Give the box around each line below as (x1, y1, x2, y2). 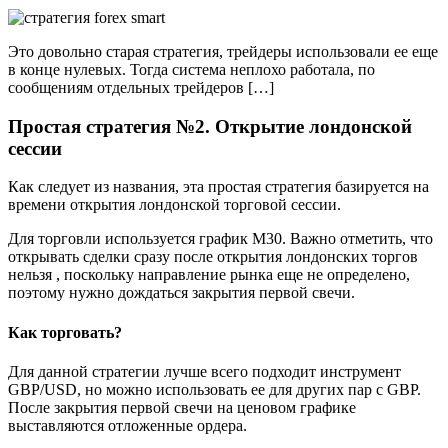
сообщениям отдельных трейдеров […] (8, 78, 274, 96)
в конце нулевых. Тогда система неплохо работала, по (8, 60, 375, 78)
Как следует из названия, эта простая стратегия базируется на (8, 178, 429, 196)
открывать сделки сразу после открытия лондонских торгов (8, 248, 418, 266)
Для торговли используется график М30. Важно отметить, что (8, 230, 433, 248)
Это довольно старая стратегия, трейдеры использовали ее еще (8, 42, 438, 60)
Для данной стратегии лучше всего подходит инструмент (8, 362, 401, 380)
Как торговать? (8, 323, 122, 341)
